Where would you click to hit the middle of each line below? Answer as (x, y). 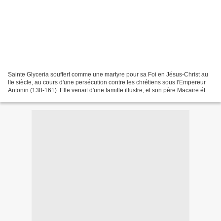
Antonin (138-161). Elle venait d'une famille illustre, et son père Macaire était (110, 91)
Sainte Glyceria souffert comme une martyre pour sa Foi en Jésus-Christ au (108, 75)
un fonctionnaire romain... (42, 98)
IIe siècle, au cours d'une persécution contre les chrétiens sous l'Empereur (107, 83)
